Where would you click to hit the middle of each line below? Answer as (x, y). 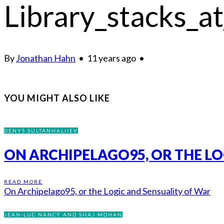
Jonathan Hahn (46, 58)
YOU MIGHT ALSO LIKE (57, 98)
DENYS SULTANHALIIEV (41, 130)
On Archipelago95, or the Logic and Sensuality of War (107, 191)
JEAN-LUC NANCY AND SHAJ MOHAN (63, 215)
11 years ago (112, 58)
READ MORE (23, 182)
